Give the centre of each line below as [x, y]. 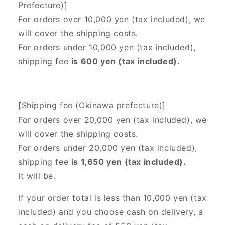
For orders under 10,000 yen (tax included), [107, 47]
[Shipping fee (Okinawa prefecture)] [92, 106]
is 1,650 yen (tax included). [129, 162]
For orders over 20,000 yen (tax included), [107, 120]
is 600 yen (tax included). [126, 62]
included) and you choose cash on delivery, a [111, 212]
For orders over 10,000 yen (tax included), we [112, 19]
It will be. [37, 176]
